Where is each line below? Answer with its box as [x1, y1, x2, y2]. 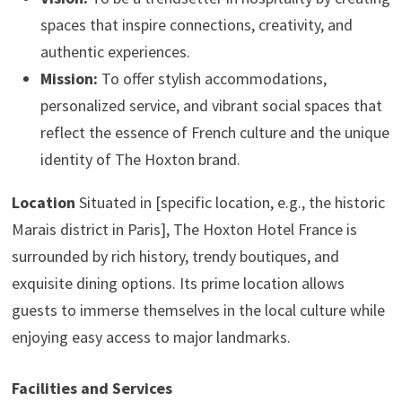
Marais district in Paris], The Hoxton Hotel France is [11, 219, 357, 240]
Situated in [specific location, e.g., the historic [74, 192, 385, 213]
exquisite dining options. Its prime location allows [11, 273, 345, 293]
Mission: [39, 68, 98, 89]
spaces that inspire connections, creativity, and [39, 14, 353, 35]
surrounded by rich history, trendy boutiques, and [11, 246, 339, 267]
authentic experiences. [39, 41, 190, 62]
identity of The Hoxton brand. [39, 149, 240, 170]
